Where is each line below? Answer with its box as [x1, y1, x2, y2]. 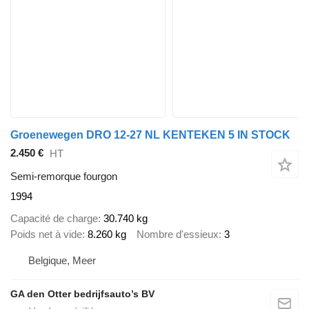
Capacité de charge [10, 212, 98, 225]
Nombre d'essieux [137, 228, 219, 241]
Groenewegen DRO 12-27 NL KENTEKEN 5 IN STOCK [10, 128, 290, 141]
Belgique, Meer [28, 254, 96, 266]
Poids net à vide [10, 228, 82, 241]
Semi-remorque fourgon [10, 170, 117, 182]
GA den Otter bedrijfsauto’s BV [10, 288, 154, 299]
